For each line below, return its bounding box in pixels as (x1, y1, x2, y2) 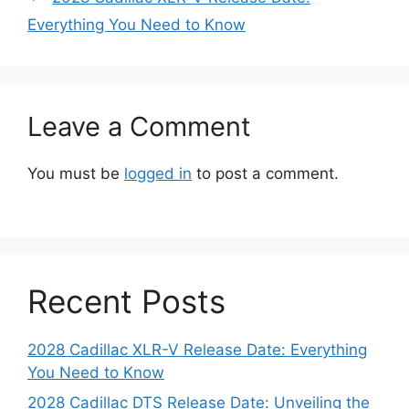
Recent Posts (27, 281, 225, 320)
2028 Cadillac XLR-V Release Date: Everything (27, 340, 367, 359)
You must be (27, 164, 124, 184)
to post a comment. (192, 164, 339, 184)
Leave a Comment (27, 110, 251, 143)
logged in (124, 164, 192, 184)
